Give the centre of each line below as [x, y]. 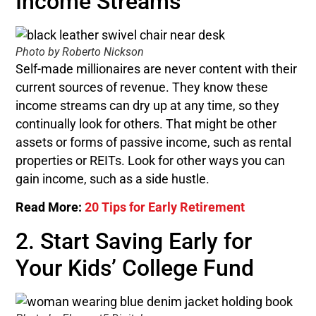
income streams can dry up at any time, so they [148, 105]
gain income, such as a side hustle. [113, 179]
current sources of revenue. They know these [142, 87]
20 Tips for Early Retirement [165, 208]
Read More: [50, 208]
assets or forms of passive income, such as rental [154, 142]
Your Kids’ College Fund [135, 268]
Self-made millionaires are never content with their [157, 69]
